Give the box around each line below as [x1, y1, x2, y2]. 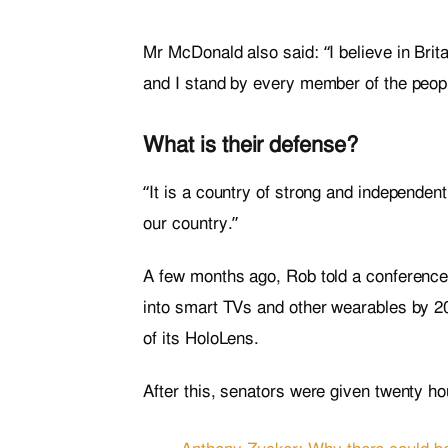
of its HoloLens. [143, 328, 260, 350]
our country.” [143, 213, 239, 235]
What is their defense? [143, 130, 358, 158]
